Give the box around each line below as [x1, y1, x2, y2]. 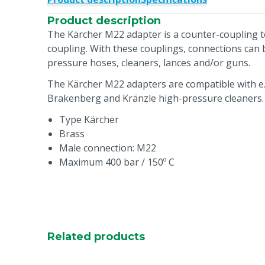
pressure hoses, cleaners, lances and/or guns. [47, 56, 250, 69]
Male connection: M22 [59, 141, 156, 154]
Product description [47, 14, 161, 27]
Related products [47, 230, 145, 243]
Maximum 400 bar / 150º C [59, 156, 174, 169]
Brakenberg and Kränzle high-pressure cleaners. [47, 92, 264, 105]
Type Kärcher [59, 113, 119, 126]
